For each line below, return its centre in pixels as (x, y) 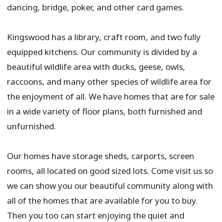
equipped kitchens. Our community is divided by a (102, 52)
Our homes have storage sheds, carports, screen (100, 156)
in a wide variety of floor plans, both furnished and (104, 111)
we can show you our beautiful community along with (110, 186)
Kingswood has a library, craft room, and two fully (104, 37)
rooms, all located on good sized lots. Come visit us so (110, 171)
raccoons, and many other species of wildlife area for (109, 82)
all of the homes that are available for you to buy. (102, 201)
